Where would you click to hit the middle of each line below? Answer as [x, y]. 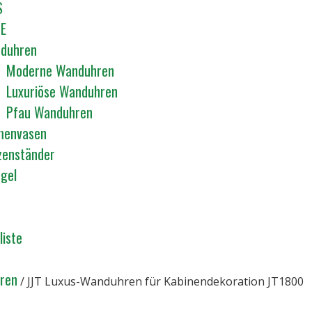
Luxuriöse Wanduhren [62, 91]
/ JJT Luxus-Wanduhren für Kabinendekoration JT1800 [161, 281]
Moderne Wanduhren [60, 70]
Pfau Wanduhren [49, 112]
